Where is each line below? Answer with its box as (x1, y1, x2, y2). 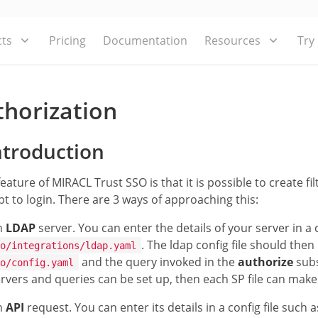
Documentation (103, 33, 187, 48)
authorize (238, 253, 293, 270)
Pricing (49, 33, 86, 48)
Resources (204, 33, 261, 48)
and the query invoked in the (79, 253, 238, 270)
